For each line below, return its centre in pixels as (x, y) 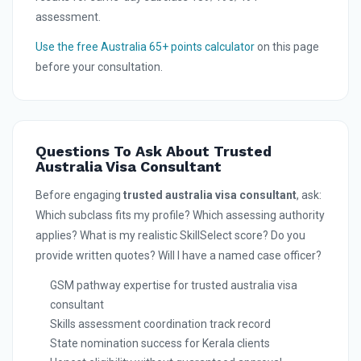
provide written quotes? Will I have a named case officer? (178, 256)
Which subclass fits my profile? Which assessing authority (180, 216)
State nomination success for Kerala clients (160, 344)
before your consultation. (99, 67)
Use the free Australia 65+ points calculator (145, 47)
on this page (287, 47)
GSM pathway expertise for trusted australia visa (174, 286)
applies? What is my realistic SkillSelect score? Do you (170, 236)
